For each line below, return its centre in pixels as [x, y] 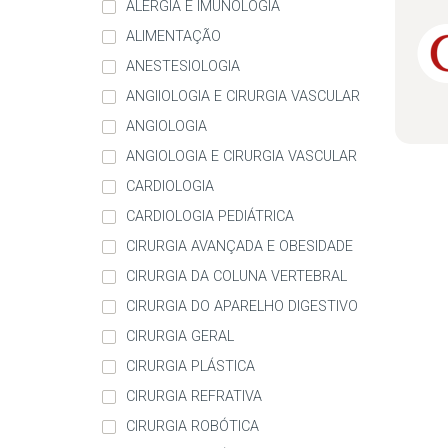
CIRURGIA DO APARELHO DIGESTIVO [242, 307]
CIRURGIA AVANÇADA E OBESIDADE [239, 247]
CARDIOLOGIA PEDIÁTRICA [210, 217]
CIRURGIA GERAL [180, 337]
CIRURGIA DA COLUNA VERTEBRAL [236, 277]
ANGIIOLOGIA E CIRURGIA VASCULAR [243, 97]
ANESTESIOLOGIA [183, 67]
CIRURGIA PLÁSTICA [190, 367]
